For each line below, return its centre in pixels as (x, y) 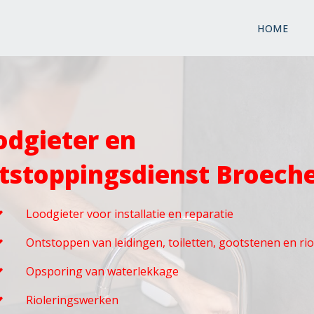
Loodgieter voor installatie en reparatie (130, 214)
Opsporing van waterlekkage (102, 271)
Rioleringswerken (72, 300)
